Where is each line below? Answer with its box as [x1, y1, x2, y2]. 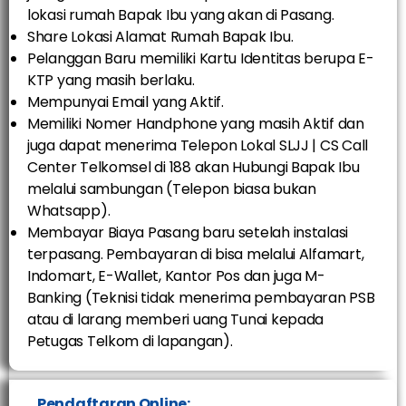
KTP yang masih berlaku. [27, 70, 195, 92]
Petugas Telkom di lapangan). [27, 331, 233, 353]
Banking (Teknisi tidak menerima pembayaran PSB [27, 287, 375, 309]
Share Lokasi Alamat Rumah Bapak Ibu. [27, 26, 294, 48]
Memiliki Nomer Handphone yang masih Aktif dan [27, 113, 364, 135]
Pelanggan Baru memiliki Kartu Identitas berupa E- [27, 48, 374, 70]
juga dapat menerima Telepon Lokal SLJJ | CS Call [27, 135, 369, 157]
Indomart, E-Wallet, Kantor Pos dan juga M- [27, 266, 325, 287]
